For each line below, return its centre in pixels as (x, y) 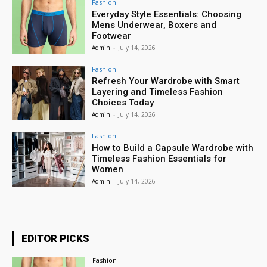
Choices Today (123, 102)
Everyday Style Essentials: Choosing (167, 14)
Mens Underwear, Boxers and (154, 25)
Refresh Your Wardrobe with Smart (166, 81)
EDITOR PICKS (55, 239)
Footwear (112, 35)
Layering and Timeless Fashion (158, 91)
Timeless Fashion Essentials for (159, 158)
